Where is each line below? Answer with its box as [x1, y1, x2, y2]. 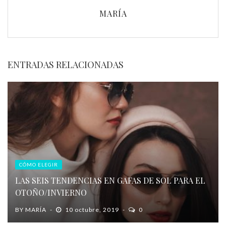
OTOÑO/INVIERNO [15, 187, 87, 198]
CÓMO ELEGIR [19, 161, 58, 168]
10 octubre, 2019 [64, 206, 121, 214]
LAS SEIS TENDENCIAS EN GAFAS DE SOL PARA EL [15, 175, 205, 186]
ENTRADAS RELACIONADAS [8, 59, 124, 71]
